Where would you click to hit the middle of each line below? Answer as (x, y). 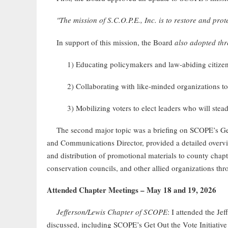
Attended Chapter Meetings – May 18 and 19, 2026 (132, 190)
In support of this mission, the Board (111, 42)
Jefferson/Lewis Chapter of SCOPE (112, 212)
